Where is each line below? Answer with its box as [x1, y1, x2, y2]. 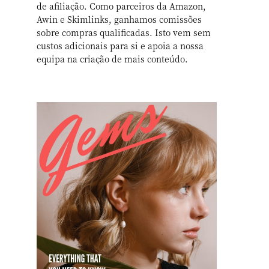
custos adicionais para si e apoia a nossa [37, 40, 204, 52]
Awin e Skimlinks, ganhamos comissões [37, 13, 202, 25]
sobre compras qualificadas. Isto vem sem [37, 26, 211, 38]
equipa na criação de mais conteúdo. [37, 53, 189, 65]
